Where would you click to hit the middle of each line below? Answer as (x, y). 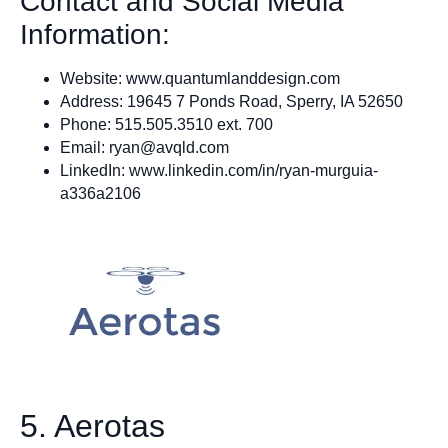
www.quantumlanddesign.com (233, 78)
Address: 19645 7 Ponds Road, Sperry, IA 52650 (231, 101)
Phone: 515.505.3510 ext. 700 (166, 124)
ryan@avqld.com (169, 147)
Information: (95, 34)
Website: (91, 78)
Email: (84, 147)
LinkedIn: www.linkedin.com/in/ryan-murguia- (219, 170)
